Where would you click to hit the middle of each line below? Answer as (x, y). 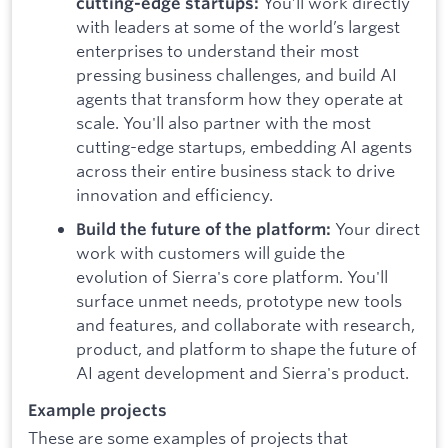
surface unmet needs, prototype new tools (239, 300)
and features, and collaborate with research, (245, 324)
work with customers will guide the (210, 252)
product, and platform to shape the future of (246, 348)
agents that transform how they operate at (239, 99)
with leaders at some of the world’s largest (238, 27)
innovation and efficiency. (174, 195)
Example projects (97, 409)
